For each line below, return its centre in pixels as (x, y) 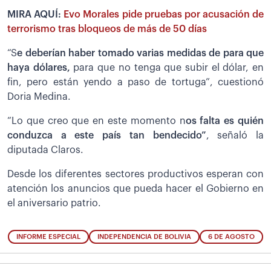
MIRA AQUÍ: (36, 14)
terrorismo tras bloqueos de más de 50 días (107, 29)
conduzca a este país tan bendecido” (107, 135)
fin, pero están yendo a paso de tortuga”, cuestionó (135, 82)
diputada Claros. (45, 150)
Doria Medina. (39, 96)
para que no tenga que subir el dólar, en (167, 67)
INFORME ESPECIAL (48, 237)
